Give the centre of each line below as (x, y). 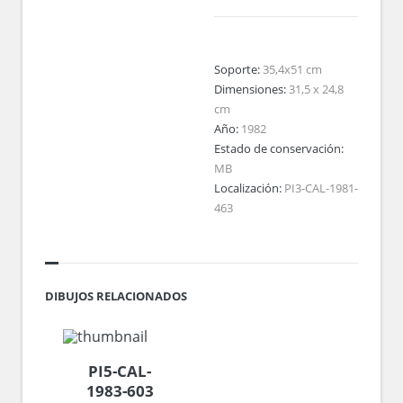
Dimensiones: (251, 89)
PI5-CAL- (120, 371)
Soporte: (238, 69)
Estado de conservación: (278, 148)
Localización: (249, 188)
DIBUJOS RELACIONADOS (116, 296)
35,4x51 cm (292, 69)
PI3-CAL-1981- (321, 188)
